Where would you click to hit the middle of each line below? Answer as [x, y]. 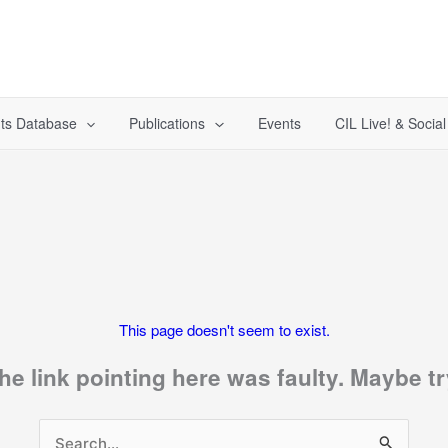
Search [61, 429]
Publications [167, 123]
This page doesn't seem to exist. [224, 329]
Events [279, 123]
